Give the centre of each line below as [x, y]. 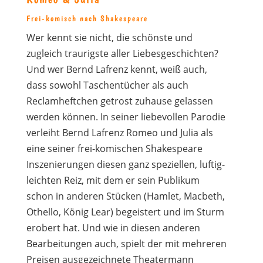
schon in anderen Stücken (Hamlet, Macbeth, [125, 196]
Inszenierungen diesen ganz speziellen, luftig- [125, 164]
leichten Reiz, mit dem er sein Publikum [113, 180]
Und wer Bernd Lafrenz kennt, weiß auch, [117, 69]
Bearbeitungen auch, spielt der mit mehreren [126, 244]
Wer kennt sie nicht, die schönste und [109, 38]
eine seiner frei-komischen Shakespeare [114, 149]
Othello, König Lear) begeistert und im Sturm [125, 212]
